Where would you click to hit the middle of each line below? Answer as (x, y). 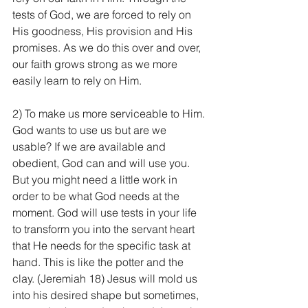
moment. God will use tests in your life (106, 212)
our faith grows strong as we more (96, 64)
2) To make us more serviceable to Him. (110, 113)
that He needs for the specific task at (103, 245)
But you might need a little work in (96, 179)
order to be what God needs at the (97, 196)
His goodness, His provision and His (104, 31)
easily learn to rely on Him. (77, 80)
